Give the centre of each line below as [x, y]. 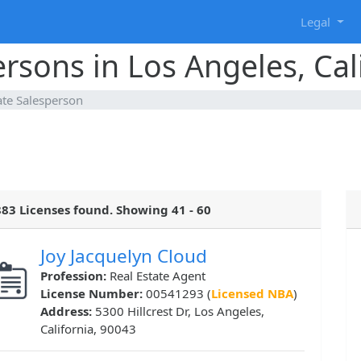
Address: [68, 311]
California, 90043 [88, 329]
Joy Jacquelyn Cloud [124, 256]
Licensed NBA [252, 294]
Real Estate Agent [158, 276]
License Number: [93, 294]
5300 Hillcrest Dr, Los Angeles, [180, 311]
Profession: [75, 276]
